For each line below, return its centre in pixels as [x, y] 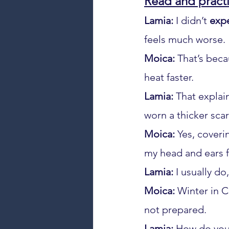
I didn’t [191, 20]
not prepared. [175, 210]
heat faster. [169, 77]
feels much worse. [185, 39]
